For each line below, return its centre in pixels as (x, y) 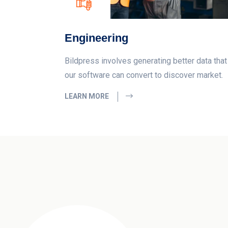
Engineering (96, 38)
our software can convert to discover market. (144, 75)
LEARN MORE (88, 96)
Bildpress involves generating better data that (146, 61)
